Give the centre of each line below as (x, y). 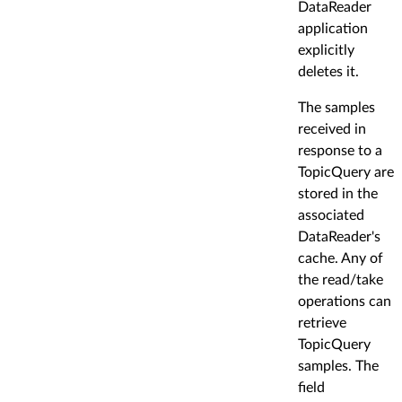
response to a (340, 150)
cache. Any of (341, 258)
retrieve (322, 323)
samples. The (338, 366)
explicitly (326, 50)
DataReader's (339, 236)
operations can (345, 301)
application (333, 28)
